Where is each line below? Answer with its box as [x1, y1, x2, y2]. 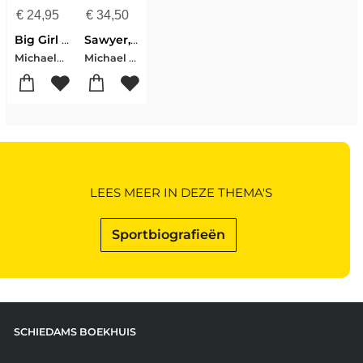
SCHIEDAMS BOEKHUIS [13, 325, 136, 338]
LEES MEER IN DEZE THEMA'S [89, 184, 272, 200]
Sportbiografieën [112, 226, 226, 242]
